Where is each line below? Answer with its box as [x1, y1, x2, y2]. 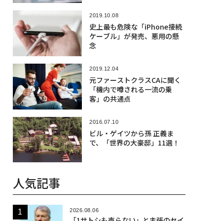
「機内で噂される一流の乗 [89, 84, 172, 94]
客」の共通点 [89, 93, 131, 104]
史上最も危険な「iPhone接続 [89, 21, 182, 32]
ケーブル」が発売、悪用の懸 [89, 31, 179, 41]
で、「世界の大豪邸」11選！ [89, 138, 180, 148]
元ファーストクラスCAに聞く [89, 74, 181, 85]
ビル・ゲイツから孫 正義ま [89, 128, 174, 139]
